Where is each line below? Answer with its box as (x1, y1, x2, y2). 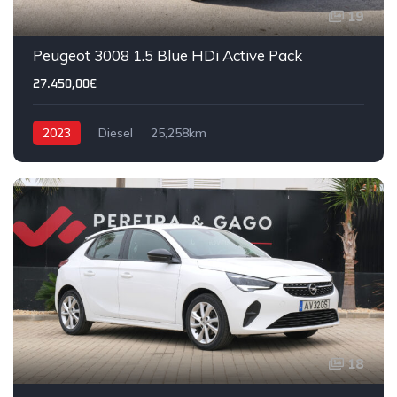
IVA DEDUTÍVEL (60, 361, 153, 374)
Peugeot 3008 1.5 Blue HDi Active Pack (33, 46, 302, 66)
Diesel (98, 125, 133, 142)
